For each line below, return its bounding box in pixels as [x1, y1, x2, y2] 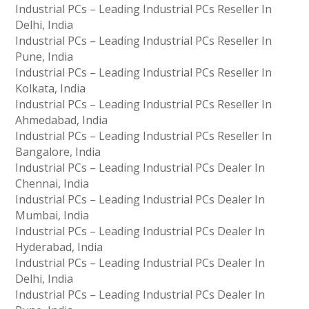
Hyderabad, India [15, 239, 103, 255]
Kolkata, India [15, 81, 86, 97]
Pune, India [15, 49, 74, 65]
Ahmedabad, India [15, 112, 108, 128]
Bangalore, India [15, 144, 101, 160]
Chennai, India [15, 176, 90, 192]
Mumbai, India [15, 208, 90, 223]
